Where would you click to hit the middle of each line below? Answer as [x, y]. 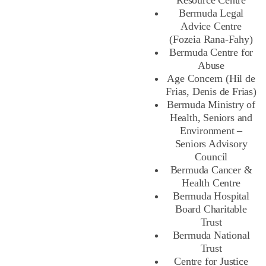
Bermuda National [211, 235]
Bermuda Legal [211, 13]
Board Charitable [211, 209]
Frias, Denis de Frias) [211, 92]
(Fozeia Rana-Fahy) [211, 39]
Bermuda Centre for [211, 53]
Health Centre [211, 183]
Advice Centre [211, 26]
